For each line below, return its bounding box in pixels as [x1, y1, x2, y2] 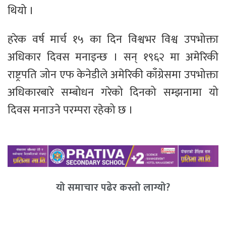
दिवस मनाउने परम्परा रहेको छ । [8, 101, 133, 120]
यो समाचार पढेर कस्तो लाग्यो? [56, 179, 170, 196]
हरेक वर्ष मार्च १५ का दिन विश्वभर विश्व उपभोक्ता [8, 30, 218, 49]
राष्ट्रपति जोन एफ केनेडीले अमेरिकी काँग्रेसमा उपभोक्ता [8, 66, 218, 85]
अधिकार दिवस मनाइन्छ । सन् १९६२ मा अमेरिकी [8, 48, 218, 67]
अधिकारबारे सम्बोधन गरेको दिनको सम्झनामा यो [8, 83, 218, 102]
